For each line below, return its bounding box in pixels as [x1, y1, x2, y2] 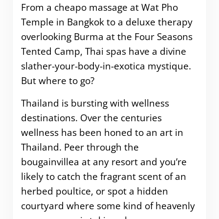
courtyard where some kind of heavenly [21, 199, 195, 212]
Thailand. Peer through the [21, 140, 139, 153]
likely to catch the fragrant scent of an [21, 170, 186, 183]
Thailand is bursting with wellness [21, 96, 169, 109]
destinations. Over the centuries [21, 111, 162, 124]
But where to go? [21, 74, 94, 87]
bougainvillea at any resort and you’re [21, 155, 187, 168]
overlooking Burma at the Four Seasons [21, 30, 193, 43]
